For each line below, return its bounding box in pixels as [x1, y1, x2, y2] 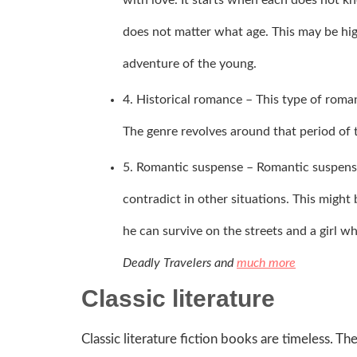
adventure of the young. [123, 57, 257, 70]
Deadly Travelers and [123, 256, 237, 269]
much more [237, 256, 296, 269]
